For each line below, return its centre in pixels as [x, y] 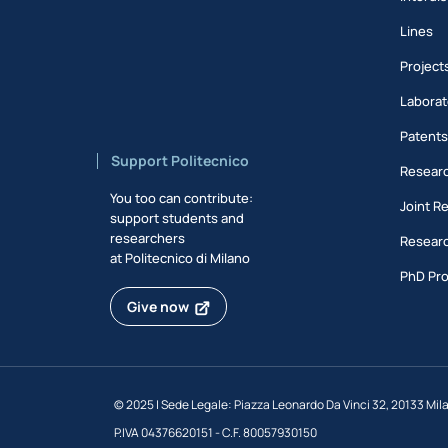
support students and [177, 218]
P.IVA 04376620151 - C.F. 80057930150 [215, 433]
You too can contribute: [181, 198]
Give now [158, 307]
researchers [147, 238]
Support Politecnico [180, 160]
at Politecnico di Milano [180, 258]
